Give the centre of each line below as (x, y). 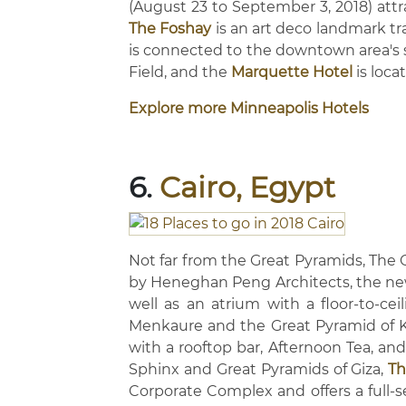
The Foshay (170, 29)
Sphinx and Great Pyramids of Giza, (259, 369)
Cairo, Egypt (247, 187)
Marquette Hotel (292, 72)
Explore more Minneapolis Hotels (249, 108)
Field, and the (180, 72)
